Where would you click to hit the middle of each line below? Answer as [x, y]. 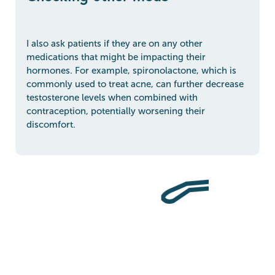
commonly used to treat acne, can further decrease [135, 84]
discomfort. [51, 124]
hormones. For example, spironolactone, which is [131, 70]
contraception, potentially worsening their [116, 111]
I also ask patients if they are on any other [114, 43]
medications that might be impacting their [116, 57]
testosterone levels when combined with [112, 97]
